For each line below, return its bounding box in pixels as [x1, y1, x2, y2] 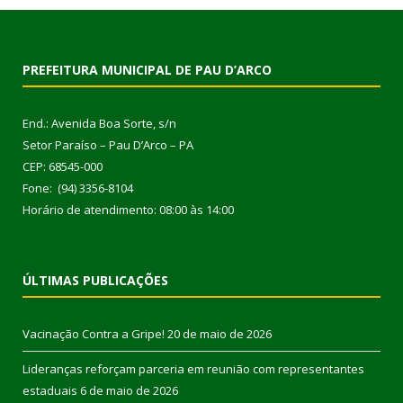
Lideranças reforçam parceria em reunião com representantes [22, 360, 364, 377]
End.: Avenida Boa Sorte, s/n [22, 114, 176, 131]
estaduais [22, 381, 77, 399]
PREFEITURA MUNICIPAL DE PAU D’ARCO [22, 60, 272, 78]
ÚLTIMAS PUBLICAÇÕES [22, 271, 168, 289]
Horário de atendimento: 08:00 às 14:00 [22, 201, 234, 218]
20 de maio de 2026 [167, 325, 272, 342]
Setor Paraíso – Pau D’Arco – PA [22, 136, 193, 153]
